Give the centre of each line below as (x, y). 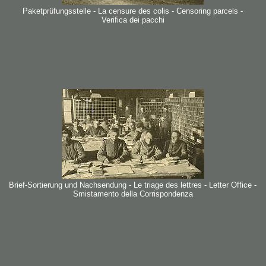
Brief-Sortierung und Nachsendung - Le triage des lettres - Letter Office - (133, 185)
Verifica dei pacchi (133, 20)
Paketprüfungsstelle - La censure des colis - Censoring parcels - (133, 11)
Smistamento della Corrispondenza (133, 194)
